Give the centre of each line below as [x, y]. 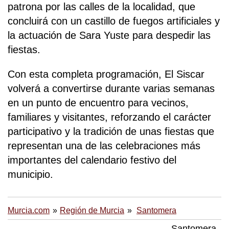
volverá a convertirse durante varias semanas [111, 88]
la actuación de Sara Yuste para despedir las [109, 35]
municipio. [30, 174]
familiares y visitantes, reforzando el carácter [109, 117]
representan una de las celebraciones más [104, 145]
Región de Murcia [92, 210]
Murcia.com [29, 210]
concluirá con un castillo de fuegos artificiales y [114, 21]
